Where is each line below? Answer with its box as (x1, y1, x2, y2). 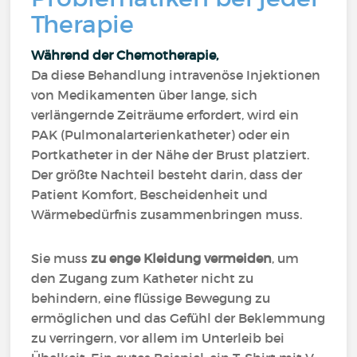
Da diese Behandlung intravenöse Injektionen (31, 67, 321, 83)
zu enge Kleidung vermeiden (91, 250, 273, 266)
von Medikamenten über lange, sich (31, 87, 258, 103)
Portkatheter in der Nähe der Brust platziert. (31, 147, 310, 163)
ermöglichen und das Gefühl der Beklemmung (31, 310, 326, 326)
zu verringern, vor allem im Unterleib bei (31, 330, 285, 346)
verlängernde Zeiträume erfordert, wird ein (31, 107, 300, 123)
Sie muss (31, 250, 92, 266)
